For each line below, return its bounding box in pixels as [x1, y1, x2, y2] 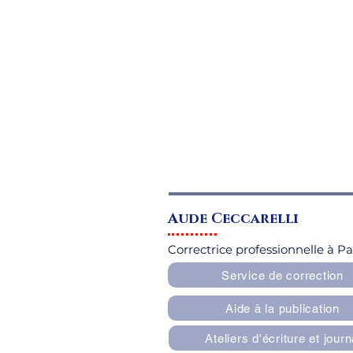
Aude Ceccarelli [168, 210, 299, 229]
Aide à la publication [225, 301, 340, 315]
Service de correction [221, 268, 344, 282]
